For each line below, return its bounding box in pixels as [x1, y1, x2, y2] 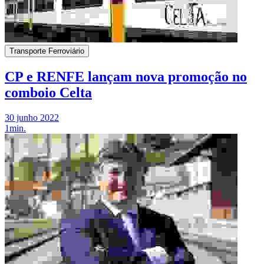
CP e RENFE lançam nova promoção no [5, 69, 247, 85]
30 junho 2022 [5, 113, 59, 123]
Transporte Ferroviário [9, 47, 84, 56]
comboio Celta [5, 85, 92, 101]
